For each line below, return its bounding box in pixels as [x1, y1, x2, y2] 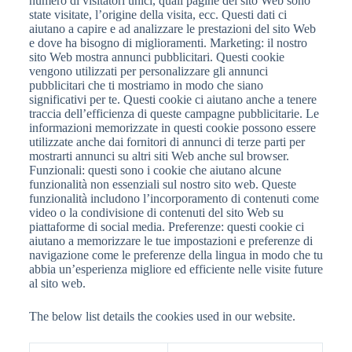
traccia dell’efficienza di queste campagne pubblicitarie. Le [28, 107, 319, 120]
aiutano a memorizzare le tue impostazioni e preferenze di [28, 234, 313, 247]
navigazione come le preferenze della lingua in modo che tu [28, 248, 323, 262]
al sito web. [28, 277, 86, 290]
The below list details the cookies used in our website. [28, 310, 295, 323]
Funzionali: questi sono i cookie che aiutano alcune [28, 163, 281, 177]
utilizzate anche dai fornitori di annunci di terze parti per [28, 135, 305, 148]
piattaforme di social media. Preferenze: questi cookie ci [28, 220, 304, 233]
